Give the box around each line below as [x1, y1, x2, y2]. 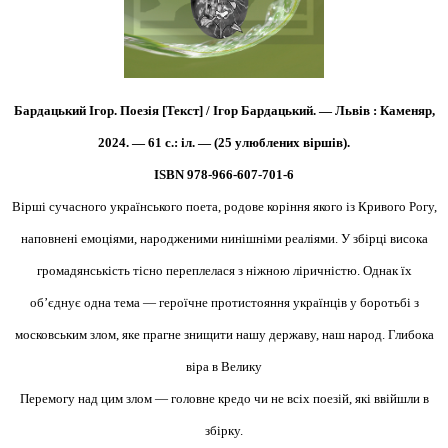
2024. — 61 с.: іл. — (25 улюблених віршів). [98, 134, 350, 150]
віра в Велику [186, 358, 262, 374]
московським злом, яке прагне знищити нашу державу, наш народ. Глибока [14, 326, 434, 342]
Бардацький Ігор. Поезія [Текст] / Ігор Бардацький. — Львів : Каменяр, [13, 102, 435, 118]
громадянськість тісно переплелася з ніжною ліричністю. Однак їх [36, 262, 412, 278]
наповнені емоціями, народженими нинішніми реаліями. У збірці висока [20, 230, 428, 246]
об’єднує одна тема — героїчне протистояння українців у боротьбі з [29, 294, 419, 310]
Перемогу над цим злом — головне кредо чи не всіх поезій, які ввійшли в [19, 390, 429, 406]
